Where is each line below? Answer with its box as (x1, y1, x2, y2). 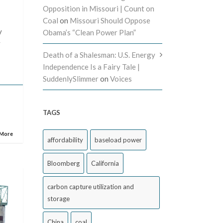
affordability (47, 136, 83, 144)
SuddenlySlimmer (43, 74, 99, 83)
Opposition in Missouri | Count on (43, 4, 154, 13)
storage (47, 195, 70, 203)
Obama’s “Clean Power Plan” (43, 28, 136, 37)
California (91, 159, 119, 167)
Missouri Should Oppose (70, 16, 150, 25)
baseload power (95, 136, 142, 144)
